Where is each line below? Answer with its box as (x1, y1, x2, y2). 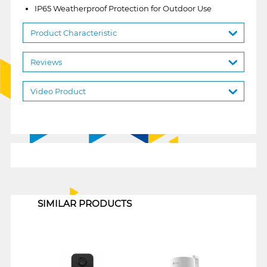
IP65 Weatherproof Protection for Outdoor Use (34, 3, 212, 13)
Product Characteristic (30, 27, 117, 38)
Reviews (30, 57, 62, 67)
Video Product (30, 86, 86, 96)
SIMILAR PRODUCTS (37, 197, 132, 209)
